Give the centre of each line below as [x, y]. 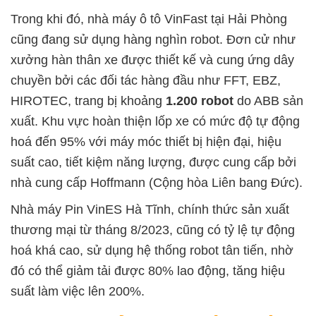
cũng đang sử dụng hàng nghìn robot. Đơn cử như [153, 40]
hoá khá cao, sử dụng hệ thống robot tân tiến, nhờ [152, 251]
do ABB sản [270, 101]
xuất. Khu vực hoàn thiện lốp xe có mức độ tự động [155, 122]
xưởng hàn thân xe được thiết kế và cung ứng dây [152, 60]
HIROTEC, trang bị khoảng [88, 101]
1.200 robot [201, 101]
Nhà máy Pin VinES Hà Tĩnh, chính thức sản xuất [150, 210]
